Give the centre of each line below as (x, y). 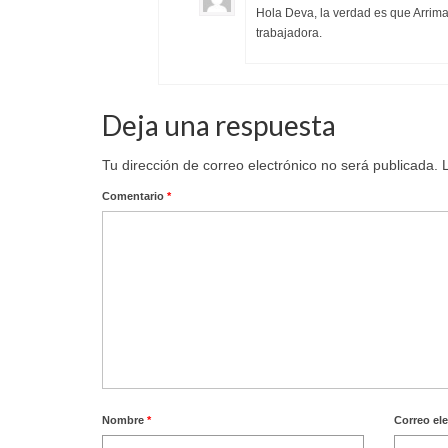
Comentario (134, 195)
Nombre (124, 419)
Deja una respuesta (219, 124)
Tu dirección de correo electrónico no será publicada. (270, 164)
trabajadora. (289, 32)
